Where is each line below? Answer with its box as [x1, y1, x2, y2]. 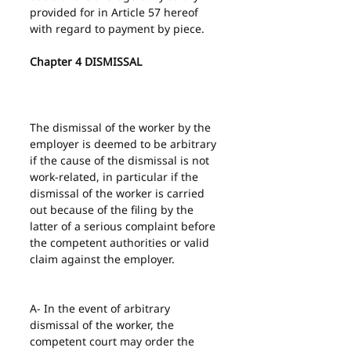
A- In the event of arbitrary [30, 301, 173, 316]
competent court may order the [30, 334, 197, 349]
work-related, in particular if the [30, 169, 201, 184]
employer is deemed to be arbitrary [30, 136, 219, 151]
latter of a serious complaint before [30, 219, 219, 233]
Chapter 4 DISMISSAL [30, 54, 142, 69]
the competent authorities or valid [30, 235, 212, 250]
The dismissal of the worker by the [30, 120, 214, 135]
